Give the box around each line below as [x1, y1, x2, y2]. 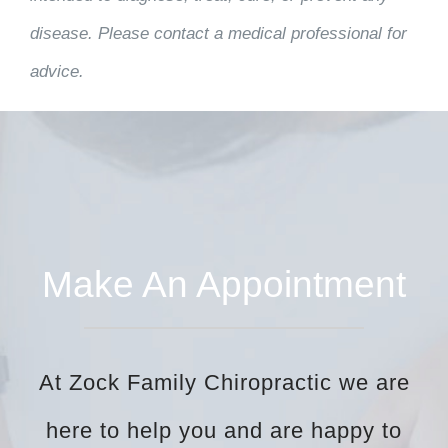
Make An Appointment [42, 263, 406, 306]
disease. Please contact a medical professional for [29, 24, 407, 44]
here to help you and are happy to [46, 418, 402, 444]
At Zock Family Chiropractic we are [38, 370, 410, 396]
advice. [29, 62, 84, 82]
